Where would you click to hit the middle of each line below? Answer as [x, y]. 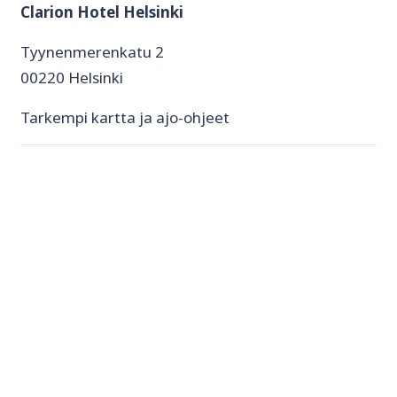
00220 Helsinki [72, 77]
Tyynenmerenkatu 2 [92, 51]
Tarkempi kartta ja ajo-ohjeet [125, 117]
